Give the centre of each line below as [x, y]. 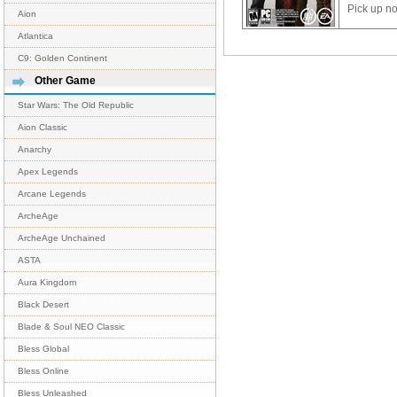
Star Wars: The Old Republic [76, 105]
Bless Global [43, 349]
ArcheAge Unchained [62, 238]
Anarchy [35, 149]
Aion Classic [43, 127]
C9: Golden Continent [62, 58]
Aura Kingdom [47, 282]
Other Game [65, 81]
